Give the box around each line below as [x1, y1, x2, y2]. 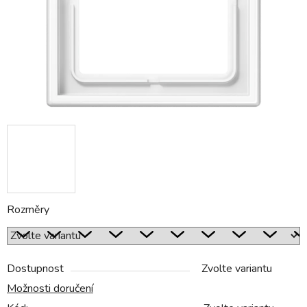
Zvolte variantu [201, 261, 272, 277]
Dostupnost [7, 261, 64, 277]
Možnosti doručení [7, 281, 93, 297]
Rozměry [7, 202, 49, 218]
